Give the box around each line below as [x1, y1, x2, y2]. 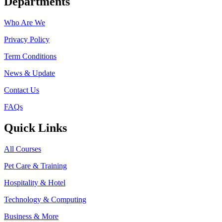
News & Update [4, 69, 55, 78]
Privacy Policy [4, 35, 50, 44]
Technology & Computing [4, 195, 86, 204]
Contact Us [4, 86, 39, 95]
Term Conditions [4, 52, 56, 61]
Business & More [4, 212, 58, 221]
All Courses [4, 144, 41, 153]
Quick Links [4, 121, 67, 134]
